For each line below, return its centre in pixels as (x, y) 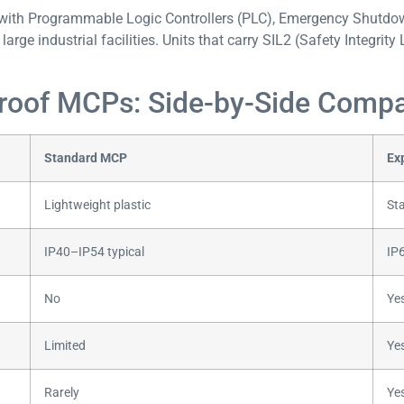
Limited (65, 346)
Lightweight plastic (97, 206)
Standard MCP (86, 159)
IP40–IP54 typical (94, 252)
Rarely (62, 393)
